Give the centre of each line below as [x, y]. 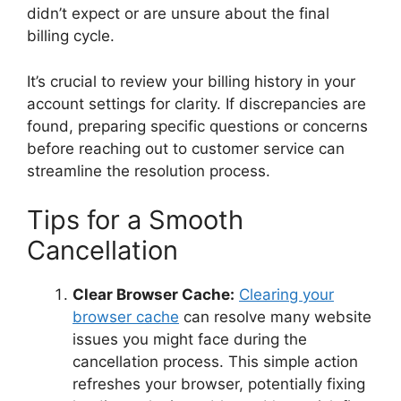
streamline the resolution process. [149, 171]
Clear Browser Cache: [154, 295]
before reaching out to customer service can [186, 148]
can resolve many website [275, 317]
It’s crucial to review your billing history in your [191, 81]
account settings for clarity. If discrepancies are [196, 103]
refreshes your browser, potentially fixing [219, 384]
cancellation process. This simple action [215, 362]
